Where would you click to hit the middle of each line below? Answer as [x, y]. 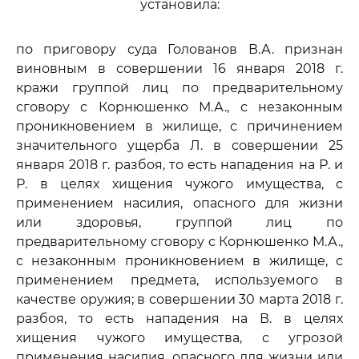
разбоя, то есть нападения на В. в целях [179, 319]
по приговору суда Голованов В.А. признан [179, 49]
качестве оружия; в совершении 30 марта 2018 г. [179, 299]
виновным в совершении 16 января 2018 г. [179, 69]
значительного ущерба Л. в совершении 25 [179, 145]
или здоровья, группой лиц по [179, 222]
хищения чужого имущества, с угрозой [179, 338]
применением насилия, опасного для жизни [179, 203]
